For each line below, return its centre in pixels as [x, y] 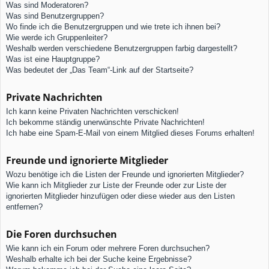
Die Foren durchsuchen [62, 234]
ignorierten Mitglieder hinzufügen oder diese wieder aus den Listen [120, 196]
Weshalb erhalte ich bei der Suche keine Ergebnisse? [99, 259]
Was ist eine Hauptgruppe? [53, 59]
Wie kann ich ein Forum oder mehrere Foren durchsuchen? [108, 248]
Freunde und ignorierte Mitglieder [87, 160]
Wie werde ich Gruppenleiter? [57, 37]
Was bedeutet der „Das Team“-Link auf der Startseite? [100, 70]
